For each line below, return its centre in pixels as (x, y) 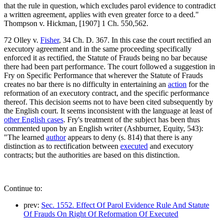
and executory (171, 146)
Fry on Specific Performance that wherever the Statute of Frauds (103, 75)
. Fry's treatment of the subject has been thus (132, 119)
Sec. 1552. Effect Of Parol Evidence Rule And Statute (125, 205)
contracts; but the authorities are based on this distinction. (92, 155)
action (177, 84)
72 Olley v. (22, 40)
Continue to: (23, 188)
